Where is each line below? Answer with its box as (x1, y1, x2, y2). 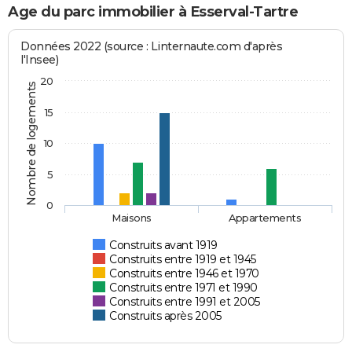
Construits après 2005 (109, 308, 222, 323)
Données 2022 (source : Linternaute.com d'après (20, 38, 283, 53)
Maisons (112, 211, 152, 224)
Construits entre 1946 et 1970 (109, 266, 259, 280)
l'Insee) (20, 52, 59, 67)
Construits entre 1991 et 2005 (109, 294, 260, 309)
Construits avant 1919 (109, 237, 218, 252)
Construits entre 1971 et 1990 (109, 280, 258, 295)
